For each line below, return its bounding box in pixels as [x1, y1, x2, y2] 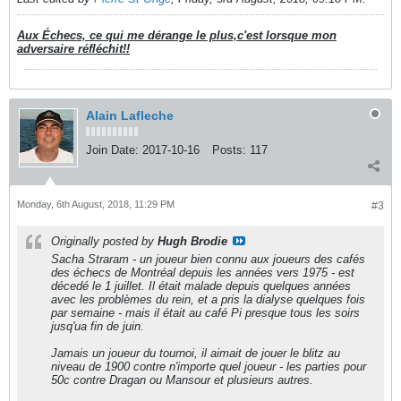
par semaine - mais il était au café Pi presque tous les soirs [51, 306, 360, 320]
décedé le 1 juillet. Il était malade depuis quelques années [51, 279, 351, 293]
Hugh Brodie [158, 235, 227, 248]
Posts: [212, 143, 246, 157]
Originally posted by [51, 235, 158, 248]
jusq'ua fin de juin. [51, 320, 144, 333]
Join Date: [86, 143, 139, 157]
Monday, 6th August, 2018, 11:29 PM [17, 199, 175, 209]
